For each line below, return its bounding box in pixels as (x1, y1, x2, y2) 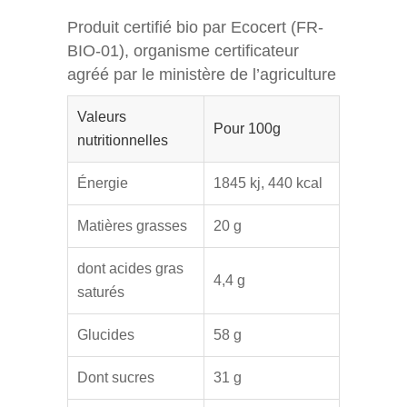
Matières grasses (77, 217, 187, 233)
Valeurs (77, 108, 126, 124)
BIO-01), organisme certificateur (67, 41, 299, 60)
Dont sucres (77, 369, 154, 385)
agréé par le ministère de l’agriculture (67, 65, 336, 84)
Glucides (77, 326, 134, 342)
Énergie (77, 174, 128, 191)
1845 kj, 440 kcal (213, 174, 323, 191)
